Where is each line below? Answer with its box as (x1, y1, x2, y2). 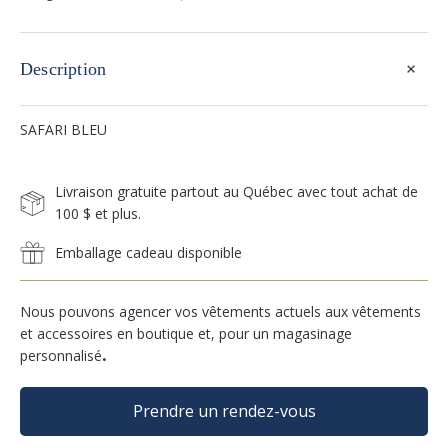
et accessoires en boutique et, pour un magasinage (20, 324, 352, 343)
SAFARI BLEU (20, 120, 107, 139)
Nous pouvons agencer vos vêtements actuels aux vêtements (20, 302, 421, 321)
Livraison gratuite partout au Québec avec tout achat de (55, 182, 418, 201)
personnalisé (20, 346, 102, 365)
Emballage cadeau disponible (55, 242, 242, 262)
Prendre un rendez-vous (132, 400, 316, 422)
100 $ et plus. (55, 204, 141, 223)
